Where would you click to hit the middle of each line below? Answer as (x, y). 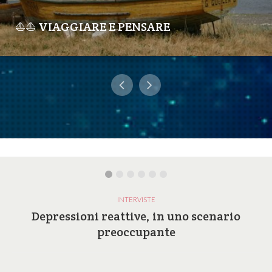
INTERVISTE (136, 199)
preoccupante (136, 232)
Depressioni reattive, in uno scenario (136, 216)
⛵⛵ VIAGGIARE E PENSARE (93, 26)
